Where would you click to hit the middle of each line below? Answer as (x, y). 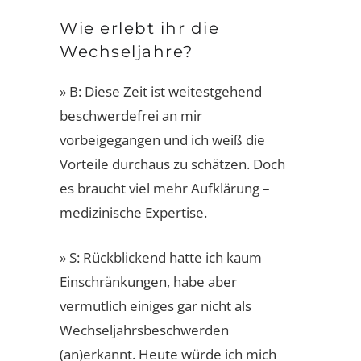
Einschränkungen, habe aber (148, 281)
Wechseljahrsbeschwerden (144, 330)
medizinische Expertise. (133, 212)
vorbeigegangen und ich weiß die (162, 139)
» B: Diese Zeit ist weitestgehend (161, 91)
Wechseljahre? (127, 51)
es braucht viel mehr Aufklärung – (165, 188)
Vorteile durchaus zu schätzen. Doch (172, 164)
